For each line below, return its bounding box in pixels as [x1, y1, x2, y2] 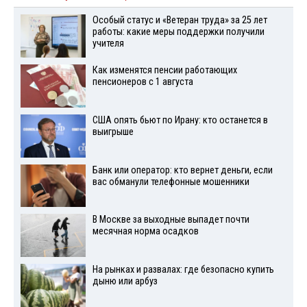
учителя [92, 38, 124, 50]
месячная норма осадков [92, 225, 199, 238]
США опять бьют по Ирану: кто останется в [92, 114, 268, 126]
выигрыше [92, 125, 134, 138]
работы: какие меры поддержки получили [92, 26, 265, 38]
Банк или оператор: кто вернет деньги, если [92, 164, 273, 176]
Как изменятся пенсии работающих [92, 64, 237, 76]
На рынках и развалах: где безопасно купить [92, 264, 274, 276]
